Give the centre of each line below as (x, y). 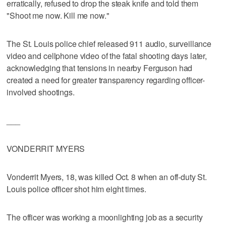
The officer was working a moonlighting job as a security (105, 217)
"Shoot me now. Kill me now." (58, 15)
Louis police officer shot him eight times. (76, 189)
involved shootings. (41, 92)
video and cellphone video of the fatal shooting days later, (107, 55)
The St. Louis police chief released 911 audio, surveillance (109, 43)
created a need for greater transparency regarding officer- (106, 80)
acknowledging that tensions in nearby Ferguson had (100, 68)
